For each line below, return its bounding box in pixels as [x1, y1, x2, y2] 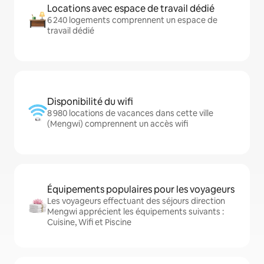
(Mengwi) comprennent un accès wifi [47, 118, 188, 129]
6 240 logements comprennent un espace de [47, 15, 217, 25]
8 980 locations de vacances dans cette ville [47, 108, 213, 118]
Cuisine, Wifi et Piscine [47, 217, 131, 227]
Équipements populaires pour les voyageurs [47, 183, 235, 196]
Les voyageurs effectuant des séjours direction [47, 196, 225, 206]
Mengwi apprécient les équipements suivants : [47, 206, 224, 217]
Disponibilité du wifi [47, 95, 133, 108]
